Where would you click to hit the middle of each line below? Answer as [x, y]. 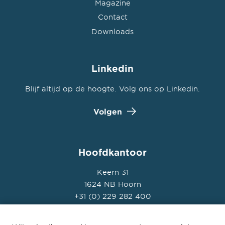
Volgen [108, 111]
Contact [113, 17]
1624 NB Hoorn [113, 184]
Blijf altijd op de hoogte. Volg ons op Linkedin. [113, 88]
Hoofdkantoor [113, 152]
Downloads [113, 31]
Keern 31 [113, 172]
